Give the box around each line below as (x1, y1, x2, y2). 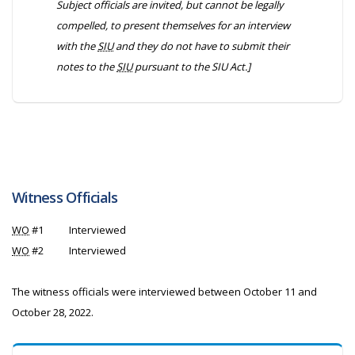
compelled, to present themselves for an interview (56, 18, 290, 32)
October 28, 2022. (12, 305, 94, 319)
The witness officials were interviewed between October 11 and (12, 284, 317, 299)
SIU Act (212, 59, 245, 74)
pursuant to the (132, 59, 212, 74)
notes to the (56, 59, 116, 74)
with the (56, 39, 97, 53)
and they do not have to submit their (113, 39, 289, 53)
